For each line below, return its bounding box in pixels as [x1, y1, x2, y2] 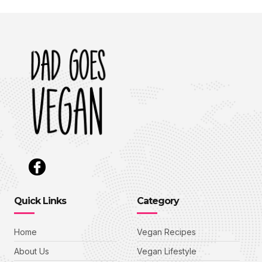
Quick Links [14, 195, 66, 207]
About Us [14, 246, 49, 257]
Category [137, 195, 179, 207]
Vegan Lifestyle [137, 246, 196, 257]
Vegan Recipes [137, 227, 196, 237]
